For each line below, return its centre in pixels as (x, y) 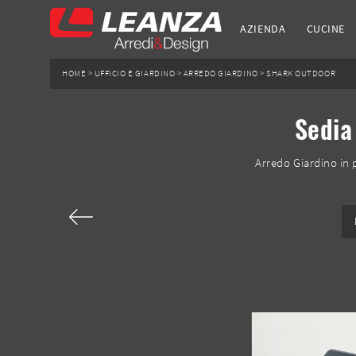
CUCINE (325, 29)
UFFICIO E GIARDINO (135, 74)
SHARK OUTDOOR (301, 74)
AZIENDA (263, 29)
